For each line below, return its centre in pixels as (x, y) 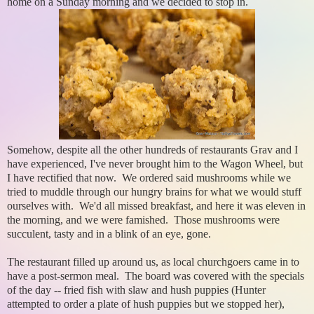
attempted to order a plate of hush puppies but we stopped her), (146, 304)
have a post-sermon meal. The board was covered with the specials (156, 276)
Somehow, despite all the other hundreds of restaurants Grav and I (152, 150)
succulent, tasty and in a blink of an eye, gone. (109, 234)
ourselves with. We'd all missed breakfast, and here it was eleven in (156, 206)
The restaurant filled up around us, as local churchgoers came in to (153, 262)
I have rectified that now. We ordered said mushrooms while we (149, 178)
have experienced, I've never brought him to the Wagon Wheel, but (155, 164)
